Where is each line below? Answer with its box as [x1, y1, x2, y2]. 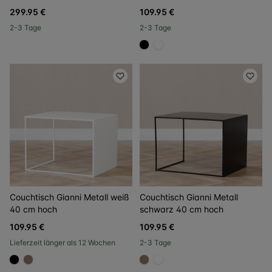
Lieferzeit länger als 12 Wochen [10, 238, 115, 247]
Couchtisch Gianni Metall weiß [10, 192, 129, 202]
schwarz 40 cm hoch [140, 204, 223, 214]
